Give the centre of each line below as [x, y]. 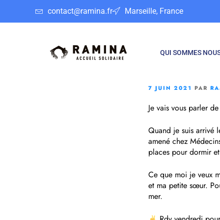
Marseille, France [154, 11]
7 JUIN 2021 [170, 88]
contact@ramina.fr [80, 11]
